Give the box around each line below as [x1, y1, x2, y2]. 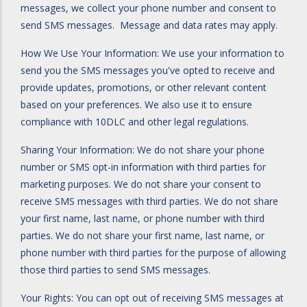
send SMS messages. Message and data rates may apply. [21, 19, 278, 32]
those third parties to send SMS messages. [21, 263, 210, 276]
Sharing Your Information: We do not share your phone [21, 143, 265, 156]
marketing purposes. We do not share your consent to [21, 177, 261, 191]
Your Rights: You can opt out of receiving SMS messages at [21, 291, 284, 304]
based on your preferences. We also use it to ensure [21, 98, 252, 111]
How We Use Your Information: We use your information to [21, 47, 284, 60]
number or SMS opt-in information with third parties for [21, 160, 266, 173]
